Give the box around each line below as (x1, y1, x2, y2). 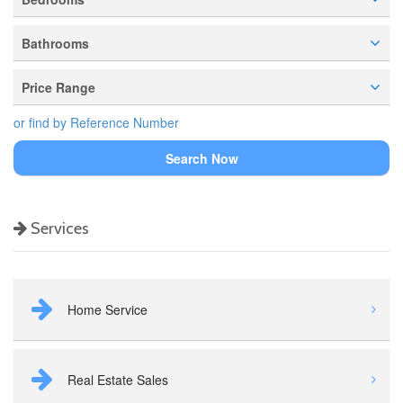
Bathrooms (22, 34, 89, 52)
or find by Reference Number (13, 113, 179, 131)
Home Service (67, 300, 148, 318)
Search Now (165, 149, 238, 167)
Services (27, 219, 89, 238)
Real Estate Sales (67, 371, 168, 389)
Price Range (22, 78, 95, 96)
